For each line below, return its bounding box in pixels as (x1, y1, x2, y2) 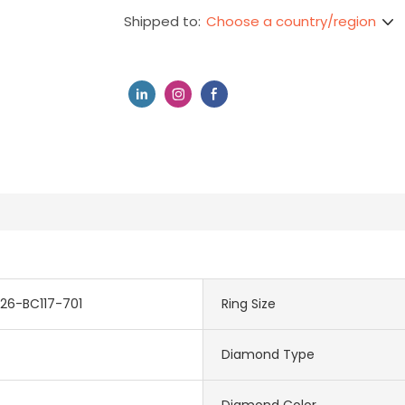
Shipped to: (124, 12, 201, 32)
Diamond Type (221, 344, 315, 363)
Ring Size (221, 294, 276, 313)
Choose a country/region (206, 11, 376, 31)
